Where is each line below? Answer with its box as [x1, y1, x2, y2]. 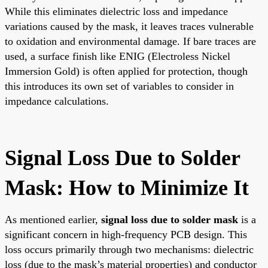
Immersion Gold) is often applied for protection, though [5, 65, 248, 77]
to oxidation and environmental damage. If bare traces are [5, 35, 256, 47]
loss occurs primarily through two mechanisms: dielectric [5, 243, 254, 255]
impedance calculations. [5, 95, 109, 107]
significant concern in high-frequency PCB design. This [5, 228, 247, 240]
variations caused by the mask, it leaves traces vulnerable [5, 20, 254, 32]
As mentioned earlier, [5, 213, 101, 226]
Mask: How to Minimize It [5, 175, 249, 200]
